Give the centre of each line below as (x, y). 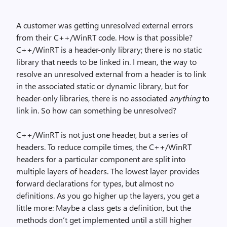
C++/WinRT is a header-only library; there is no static (109, 49)
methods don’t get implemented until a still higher (104, 220)
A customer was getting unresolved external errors (105, 25)
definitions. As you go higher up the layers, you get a (108, 195)
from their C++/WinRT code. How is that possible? (104, 37)
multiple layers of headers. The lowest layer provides (108, 171)
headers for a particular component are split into (101, 159)
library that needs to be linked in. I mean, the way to (106, 62)
